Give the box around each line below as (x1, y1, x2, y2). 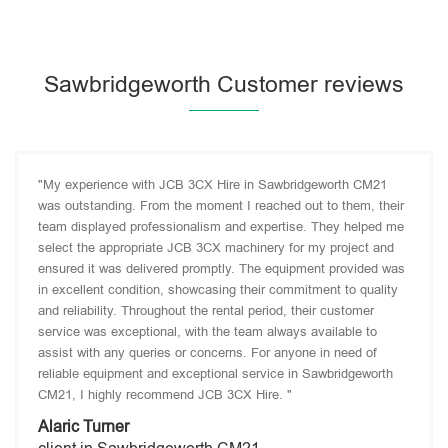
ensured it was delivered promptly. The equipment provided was (38, 261, 405, 276)
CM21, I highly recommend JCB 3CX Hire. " (38, 387, 292, 402)
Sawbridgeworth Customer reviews (44, 71, 404, 97)
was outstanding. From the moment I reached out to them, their (38, 198, 404, 213)
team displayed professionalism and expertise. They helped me (38, 219, 404, 234)
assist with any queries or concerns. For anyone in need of (38, 345, 377, 360)
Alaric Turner (38, 418, 129, 435)
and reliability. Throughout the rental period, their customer (38, 303, 374, 318)
